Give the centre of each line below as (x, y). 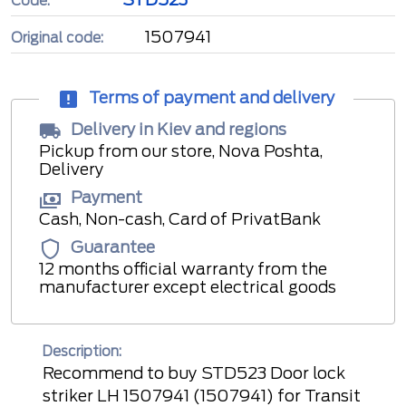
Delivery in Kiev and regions (178, 130)
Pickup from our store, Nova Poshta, (180, 150)
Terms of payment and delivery (212, 98)
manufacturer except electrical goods (187, 286)
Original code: (57, 38)
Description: (82, 351)
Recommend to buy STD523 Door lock (193, 372)
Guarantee (112, 247)
